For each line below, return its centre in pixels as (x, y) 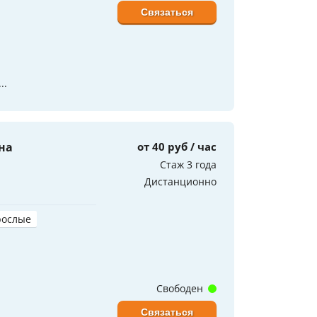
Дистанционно (180, 181)
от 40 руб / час (177, 146)
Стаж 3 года (188, 164)
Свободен (181, 288)
